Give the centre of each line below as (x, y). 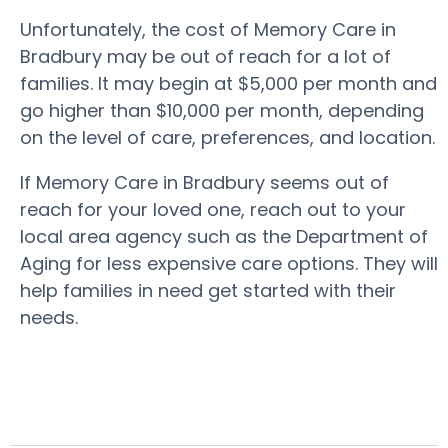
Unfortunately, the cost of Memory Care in (208, 29)
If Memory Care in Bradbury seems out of (204, 182)
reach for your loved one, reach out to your (213, 209)
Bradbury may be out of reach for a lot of (205, 56)
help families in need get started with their (208, 290)
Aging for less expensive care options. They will (229, 263)
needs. (51, 317)
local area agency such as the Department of (224, 236)
